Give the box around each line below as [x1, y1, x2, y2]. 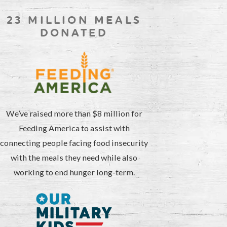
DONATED [40, 26, 108, 40]
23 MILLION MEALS [6, 14, 142, 27]
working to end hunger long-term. [13, 167, 135, 177]
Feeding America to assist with [18, 123, 130, 133]
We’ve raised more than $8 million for [6, 108, 142, 118]
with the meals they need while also [11, 152, 137, 162]
